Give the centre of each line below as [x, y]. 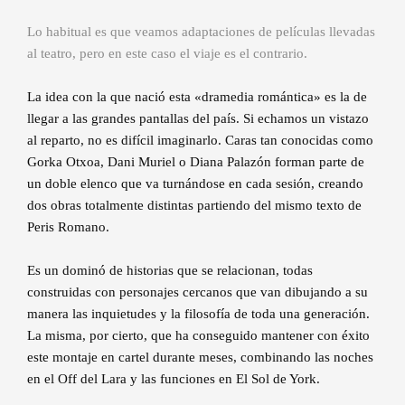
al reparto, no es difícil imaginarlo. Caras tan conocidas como [200, 140]
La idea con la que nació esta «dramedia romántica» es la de [197, 96]
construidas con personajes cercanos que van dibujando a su [198, 292]
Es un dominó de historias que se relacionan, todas [170, 270]
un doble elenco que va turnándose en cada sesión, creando [195, 183]
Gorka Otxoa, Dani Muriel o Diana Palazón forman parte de [196, 161]
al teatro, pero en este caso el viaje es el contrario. [167, 53]
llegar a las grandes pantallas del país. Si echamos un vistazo [198, 118]
